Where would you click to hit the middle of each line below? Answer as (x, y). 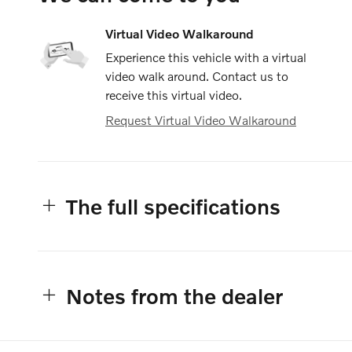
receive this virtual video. (174, 94)
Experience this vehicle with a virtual (206, 57)
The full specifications (173, 206)
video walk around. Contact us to (197, 75)
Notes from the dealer (174, 295)
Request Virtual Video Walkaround (201, 119)
